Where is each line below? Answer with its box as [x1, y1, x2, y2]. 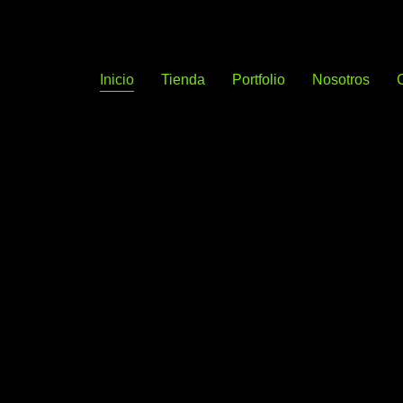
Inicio [100, 72, 135, 87]
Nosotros [312, 72, 371, 87]
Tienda [161, 72, 206, 87]
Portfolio [232, 72, 286, 87]
